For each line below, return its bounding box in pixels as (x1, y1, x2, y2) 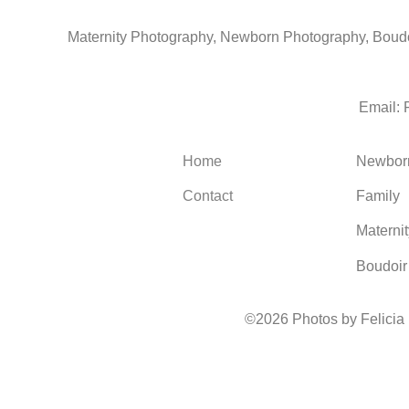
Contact (182, 187, 233, 204)
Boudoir (355, 257, 407, 274)
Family (355, 187, 400, 204)
